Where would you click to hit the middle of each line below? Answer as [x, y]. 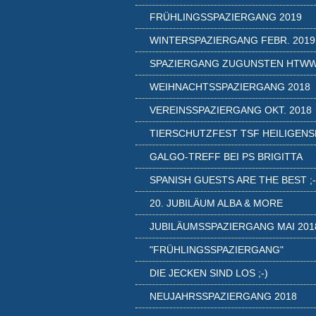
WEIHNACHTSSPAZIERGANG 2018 [230, 87]
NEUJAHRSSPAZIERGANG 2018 [223, 296]
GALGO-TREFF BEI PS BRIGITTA [226, 157]
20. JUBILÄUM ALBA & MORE [216, 203]
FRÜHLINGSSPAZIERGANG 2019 [226, 17]
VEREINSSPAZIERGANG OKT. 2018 [231, 110]
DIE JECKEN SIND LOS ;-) [209, 273]
